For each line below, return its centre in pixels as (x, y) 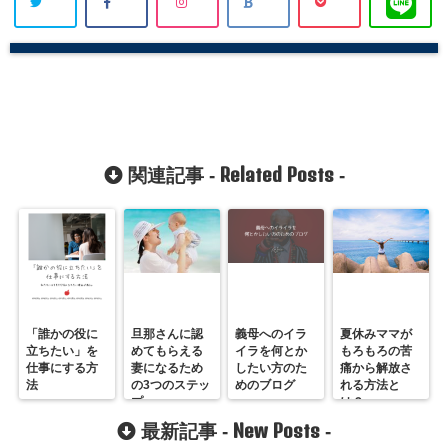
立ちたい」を (62, 350)
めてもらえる (166, 350)
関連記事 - (171, 175)
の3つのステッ (170, 384)
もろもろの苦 (375, 350)
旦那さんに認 (166, 333)
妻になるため (166, 367)
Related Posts (276, 174)
